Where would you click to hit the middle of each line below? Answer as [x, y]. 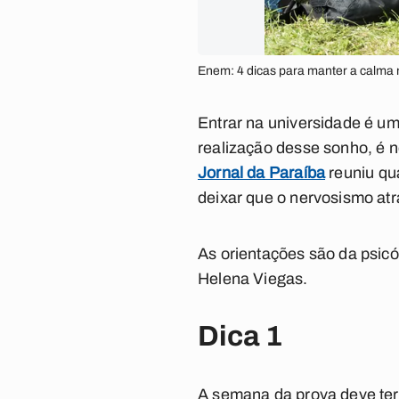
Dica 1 [240, 336]
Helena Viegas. [253, 279]
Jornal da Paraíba [262, 173]
